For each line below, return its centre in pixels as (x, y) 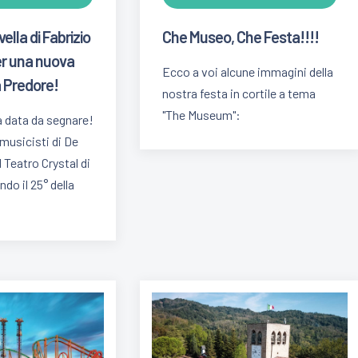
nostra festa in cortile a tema (239, 93)
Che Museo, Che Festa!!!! (241, 36)
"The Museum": (202, 114)
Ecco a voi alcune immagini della (248, 71)
